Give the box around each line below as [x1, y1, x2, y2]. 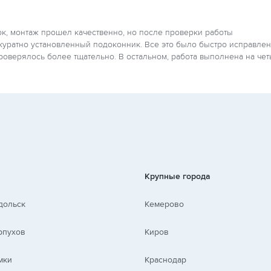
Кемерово [145, 199, 184, 209]
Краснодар [145, 255, 186, 265]
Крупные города [145, 171, 211, 181]
